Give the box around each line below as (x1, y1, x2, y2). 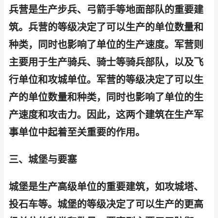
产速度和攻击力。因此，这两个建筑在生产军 (9, 109, 203, 121)
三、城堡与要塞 (9, 154, 77, 165)
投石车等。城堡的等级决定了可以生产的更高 (9, 199, 203, 210)
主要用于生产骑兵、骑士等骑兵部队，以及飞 (9, 56, 203, 68)
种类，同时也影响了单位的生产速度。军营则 (9, 39, 203, 51)
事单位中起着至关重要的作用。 (9, 127, 145, 138)
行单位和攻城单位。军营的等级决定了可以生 (9, 74, 203, 86)
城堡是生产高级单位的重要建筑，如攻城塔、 (9, 181, 203, 193)
